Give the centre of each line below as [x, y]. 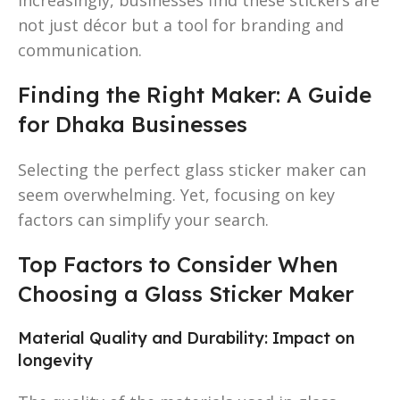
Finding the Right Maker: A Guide [195, 94]
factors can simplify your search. [143, 219]
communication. [80, 50]
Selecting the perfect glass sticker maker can [192, 169]
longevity [55, 360]
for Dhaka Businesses [133, 124]
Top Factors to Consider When [178, 264]
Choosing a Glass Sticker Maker [186, 293]
